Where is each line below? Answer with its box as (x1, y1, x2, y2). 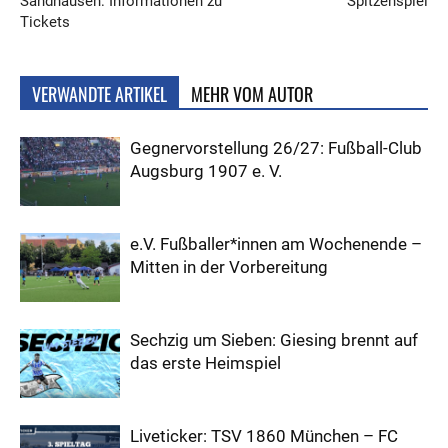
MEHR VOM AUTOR (191, 80, 313, 107)
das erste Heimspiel (130, 352, 281, 373)
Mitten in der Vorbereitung (130, 256, 328, 277)
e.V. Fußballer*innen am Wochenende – (130, 233, 422, 254)
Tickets (20, 12, 70, 31)
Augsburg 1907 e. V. (130, 160, 282, 181)
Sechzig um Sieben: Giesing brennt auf (130, 329, 418, 350)
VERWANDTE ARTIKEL (32, 80, 167, 107)
